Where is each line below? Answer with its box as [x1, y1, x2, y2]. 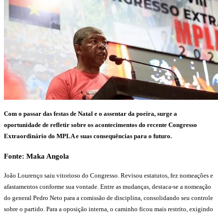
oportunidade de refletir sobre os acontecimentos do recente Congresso [4, 121, 197, 129]
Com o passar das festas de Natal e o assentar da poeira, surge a [4, 110, 177, 118]
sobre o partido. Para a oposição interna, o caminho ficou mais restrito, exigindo [4, 205, 213, 213]
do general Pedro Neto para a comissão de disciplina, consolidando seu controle [4, 194, 213, 201]
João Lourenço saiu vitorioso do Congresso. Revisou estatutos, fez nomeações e [4, 171, 213, 179]
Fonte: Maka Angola [4, 151, 69, 160]
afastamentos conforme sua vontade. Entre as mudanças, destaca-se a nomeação [4, 182, 211, 190]
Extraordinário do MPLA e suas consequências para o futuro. [4, 132, 172, 140]
